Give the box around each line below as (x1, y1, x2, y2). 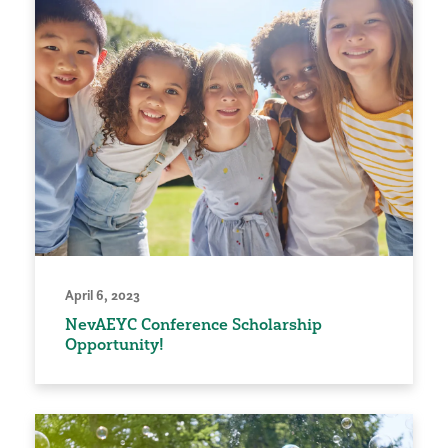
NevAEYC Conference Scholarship (65, 314, 322, 335)
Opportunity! (65, 334, 164, 355)
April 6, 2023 (65, 286, 140, 305)
